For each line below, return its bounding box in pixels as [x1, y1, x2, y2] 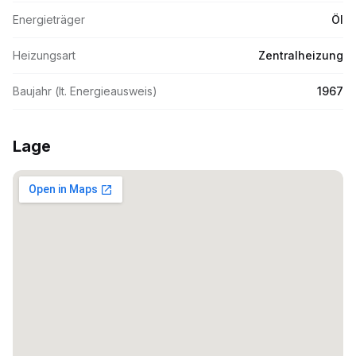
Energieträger [13, 13, 85, 26]
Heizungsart [13, 48, 75, 62]
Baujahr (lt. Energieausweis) [13, 84, 157, 98]
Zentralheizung [258, 48, 343, 62]
